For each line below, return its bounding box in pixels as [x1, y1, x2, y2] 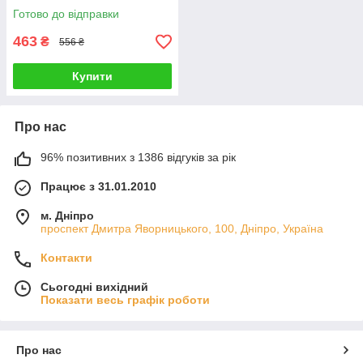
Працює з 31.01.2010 [41, 180, 156, 193]
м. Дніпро [41, 209, 94, 222]
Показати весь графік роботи [41, 293, 210, 306]
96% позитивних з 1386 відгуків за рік [41, 151, 236, 164]
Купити [72, 70, 113, 83]
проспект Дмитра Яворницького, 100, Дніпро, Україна [41, 222, 323, 235]
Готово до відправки [13, 7, 119, 20]
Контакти [41, 251, 92, 264]
